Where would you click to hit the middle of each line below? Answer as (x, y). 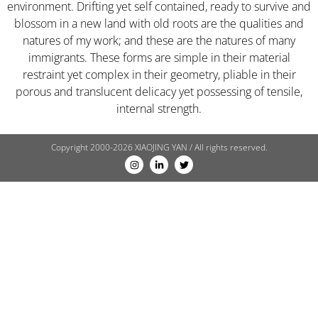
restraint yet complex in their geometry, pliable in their (159, 74)
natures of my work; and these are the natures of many (159, 40)
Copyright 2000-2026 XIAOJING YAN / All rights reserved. (159, 148)
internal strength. (159, 108)
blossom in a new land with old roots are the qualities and (159, 23)
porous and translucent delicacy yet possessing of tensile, (159, 91)
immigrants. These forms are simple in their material (159, 57)
